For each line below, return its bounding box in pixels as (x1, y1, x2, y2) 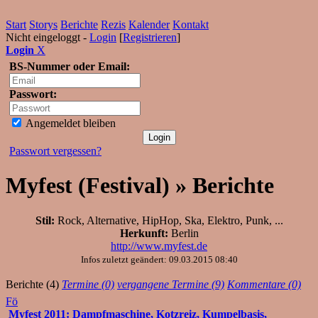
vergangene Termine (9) (117, 278, 224, 290)
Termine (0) (62, 278, 114, 290)
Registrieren (123, 31, 177, 43)
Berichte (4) (6, 278, 59, 290)
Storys (29, 18, 57, 31)
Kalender (128, 18, 170, 31)
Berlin (168, 226, 199, 239)
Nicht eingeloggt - (6, 31, 89, 43)
